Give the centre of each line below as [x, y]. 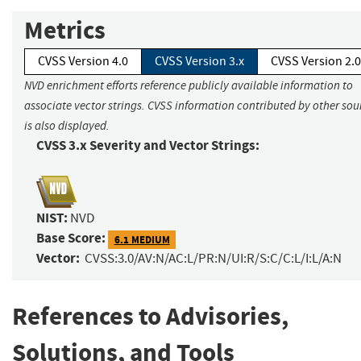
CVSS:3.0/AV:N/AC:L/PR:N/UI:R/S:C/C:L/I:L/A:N [213, 259]
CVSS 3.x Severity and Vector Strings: [148, 146]
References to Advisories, [150, 317]
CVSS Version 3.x [199, 62]
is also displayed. [67, 126]
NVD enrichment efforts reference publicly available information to [189, 86]
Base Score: [71, 239]
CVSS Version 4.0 [83, 62]
